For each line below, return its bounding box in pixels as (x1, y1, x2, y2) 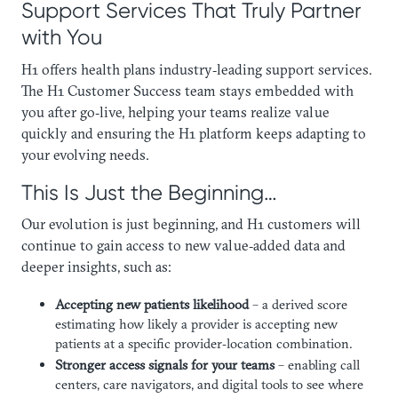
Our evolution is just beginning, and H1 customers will (21, 214, 361, 233)
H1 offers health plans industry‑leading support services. (21, 60, 372, 78)
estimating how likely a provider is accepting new (54, 314, 338, 332)
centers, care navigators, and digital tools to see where (54, 375, 363, 393)
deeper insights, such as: (21, 257, 171, 275)
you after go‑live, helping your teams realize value (21, 102, 330, 121)
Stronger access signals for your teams (54, 355, 275, 373)
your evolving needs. (21, 145, 149, 163)
